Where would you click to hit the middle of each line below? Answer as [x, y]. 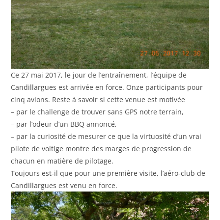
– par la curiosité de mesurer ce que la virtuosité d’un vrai [106, 136]
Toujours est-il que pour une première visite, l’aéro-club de [108, 173]
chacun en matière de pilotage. [62, 161]
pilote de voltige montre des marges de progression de [101, 148]
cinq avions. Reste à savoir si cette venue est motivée [98, 99]
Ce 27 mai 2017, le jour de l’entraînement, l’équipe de [99, 75]
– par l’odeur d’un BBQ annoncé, [64, 124]
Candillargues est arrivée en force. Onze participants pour [107, 87]
